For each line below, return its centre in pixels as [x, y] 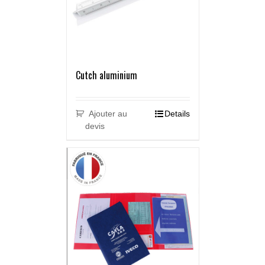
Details [177, 114]
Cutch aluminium [106, 75]
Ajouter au [108, 114]
